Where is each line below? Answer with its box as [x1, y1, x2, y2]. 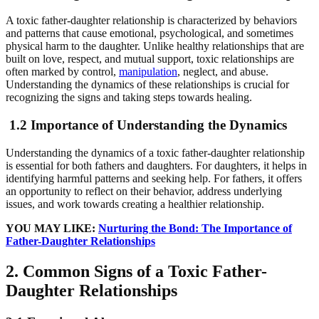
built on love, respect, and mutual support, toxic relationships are [6, 53, 294, 66]
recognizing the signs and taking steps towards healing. [6, 91, 252, 104]
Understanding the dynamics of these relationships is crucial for [6, 78, 289, 91]
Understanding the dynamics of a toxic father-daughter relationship [6, 146, 305, 159]
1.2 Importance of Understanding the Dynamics [6, 117, 287, 133]
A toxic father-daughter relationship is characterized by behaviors [6, 14, 297, 27]
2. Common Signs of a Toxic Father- [6, 261, 267, 281]
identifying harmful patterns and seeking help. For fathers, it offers [6, 172, 302, 184]
